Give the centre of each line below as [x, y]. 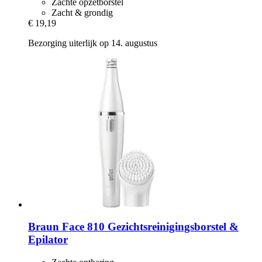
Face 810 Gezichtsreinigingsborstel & [149, 227]
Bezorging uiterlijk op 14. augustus [93, 43]
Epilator [48, 240]
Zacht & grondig [82, 12]
